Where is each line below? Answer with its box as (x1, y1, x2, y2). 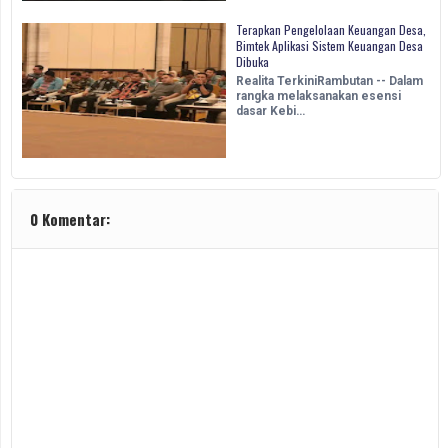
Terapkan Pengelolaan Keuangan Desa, (236, 21, 426, 39)
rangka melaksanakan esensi (236, 89, 401, 104)
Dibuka (236, 53, 269, 71)
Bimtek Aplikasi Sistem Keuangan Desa (236, 37, 423, 55)
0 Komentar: (30, 208, 110, 231)
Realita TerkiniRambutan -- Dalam (236, 74, 423, 89)
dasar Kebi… (236, 104, 305, 119)
